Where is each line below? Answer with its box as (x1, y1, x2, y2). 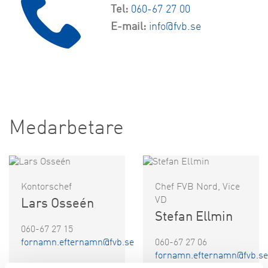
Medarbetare (9, 118, 124, 139)
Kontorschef (21, 182, 72, 192)
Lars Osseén (21, 197, 94, 211)
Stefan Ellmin (155, 211, 233, 224)
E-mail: (111, 22, 146, 32)
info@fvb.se (149, 22, 201, 32)
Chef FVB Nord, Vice (155, 182, 240, 192)
